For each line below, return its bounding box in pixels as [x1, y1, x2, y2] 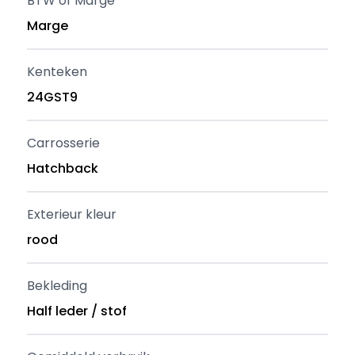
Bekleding [27, 277, 88, 295]
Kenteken [27, 63, 88, 81]
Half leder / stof [27, 302, 128, 320]
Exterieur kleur [27, 205, 117, 223]
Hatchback [27, 159, 99, 177]
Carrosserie [27, 134, 101, 152]
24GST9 [27, 88, 78, 106]
